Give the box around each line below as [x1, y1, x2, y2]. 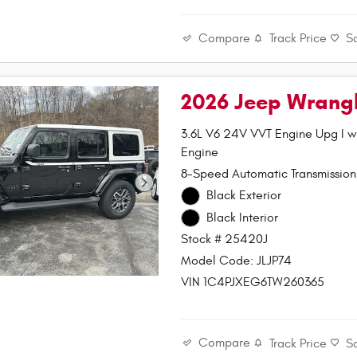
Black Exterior [206, 188, 281, 203]
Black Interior [206, 210, 278, 225]
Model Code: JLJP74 [181, 253, 292, 269]
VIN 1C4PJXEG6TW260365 [181, 275, 325, 290]
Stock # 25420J [181, 232, 269, 247]
